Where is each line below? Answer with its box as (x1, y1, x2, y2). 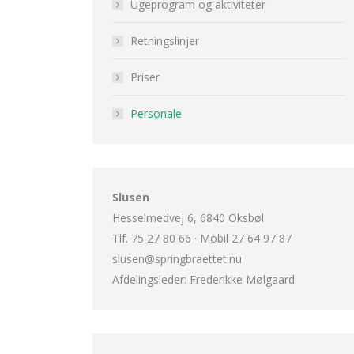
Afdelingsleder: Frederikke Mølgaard (112, 272, 295, 287)
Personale (130, 106, 182, 121)
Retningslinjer (130, 33, 199, 48)
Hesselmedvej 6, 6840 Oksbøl (112, 210, 264, 225)
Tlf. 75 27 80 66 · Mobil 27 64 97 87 (112, 231, 292, 246)
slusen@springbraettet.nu (112, 251, 242, 266)
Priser (130, 70, 160, 85)
